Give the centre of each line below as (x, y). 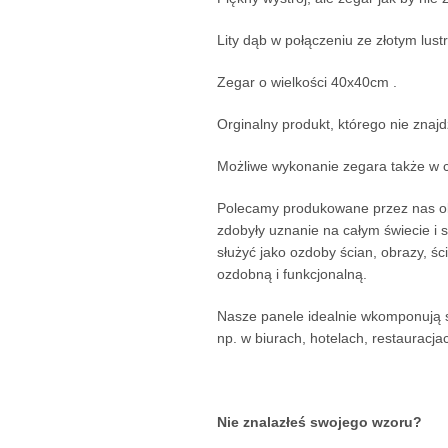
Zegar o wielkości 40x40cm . (306, 82)
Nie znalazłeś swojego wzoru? (319, 422)
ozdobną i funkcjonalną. (291, 274)
